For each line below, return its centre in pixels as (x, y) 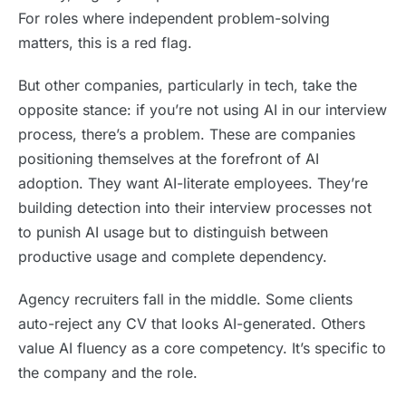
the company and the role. (108, 372)
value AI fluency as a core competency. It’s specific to (202, 348)
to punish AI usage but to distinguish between (173, 232)
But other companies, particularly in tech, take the (188, 85)
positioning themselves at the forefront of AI (169, 159)
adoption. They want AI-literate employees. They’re (193, 183)
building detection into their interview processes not (195, 208)
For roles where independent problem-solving (174, 18)
